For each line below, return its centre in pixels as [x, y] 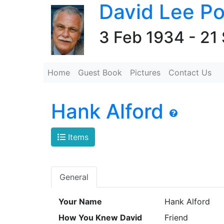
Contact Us [190, 72]
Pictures [145, 72]
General [74, 177]
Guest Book [100, 72]
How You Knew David [100, 217]
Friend [176, 217]
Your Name [80, 201]
